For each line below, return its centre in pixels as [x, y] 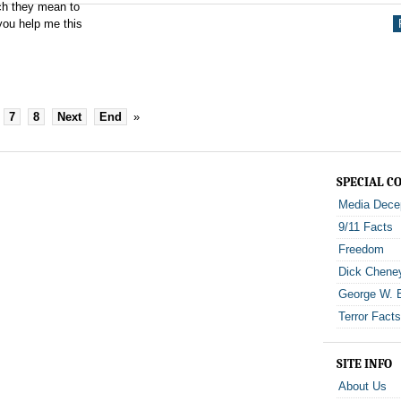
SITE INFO [365, 364]
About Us [363, 386]
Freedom [362, 249]
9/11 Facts [366, 227]
